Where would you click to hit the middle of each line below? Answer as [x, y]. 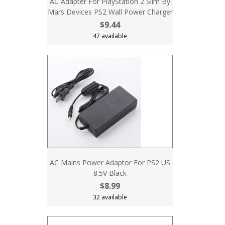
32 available [110, 197]
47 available [110, 36]
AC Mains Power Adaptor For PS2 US [110, 162]
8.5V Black [110, 173]
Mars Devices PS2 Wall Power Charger [110, 12]
